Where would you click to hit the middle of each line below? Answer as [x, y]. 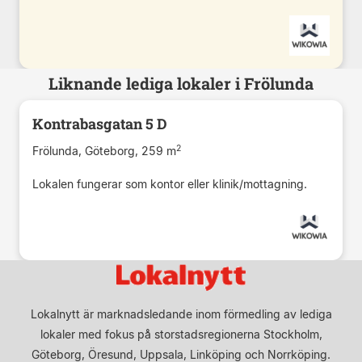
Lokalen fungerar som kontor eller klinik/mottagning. [170, 183]
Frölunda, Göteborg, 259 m [104, 150]
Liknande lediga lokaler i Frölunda [181, 83]
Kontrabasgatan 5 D [100, 123]
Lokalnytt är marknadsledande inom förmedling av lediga [181, 314]
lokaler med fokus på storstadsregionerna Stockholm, [181, 334]
